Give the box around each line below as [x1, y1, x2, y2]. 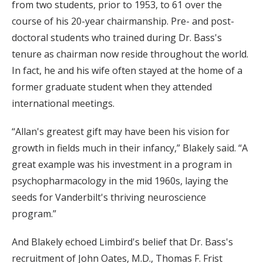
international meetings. [12, 96, 114, 110]
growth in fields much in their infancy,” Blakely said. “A [12, 141, 248, 154]
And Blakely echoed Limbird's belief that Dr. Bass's [12, 235, 233, 248]
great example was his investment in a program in [12, 157, 232, 171]
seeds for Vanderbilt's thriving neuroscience [12, 190, 206, 204]
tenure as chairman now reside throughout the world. [12, 47, 248, 60]
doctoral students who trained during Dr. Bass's [12, 31, 222, 44]
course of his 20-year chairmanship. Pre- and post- [12, 14, 234, 28]
